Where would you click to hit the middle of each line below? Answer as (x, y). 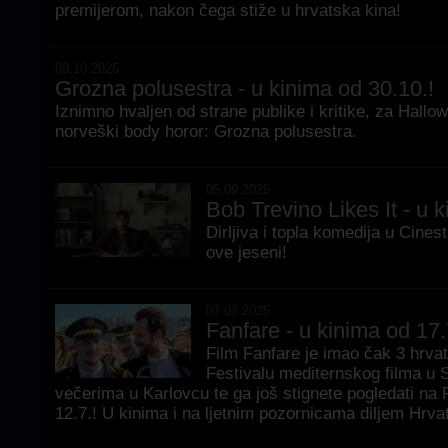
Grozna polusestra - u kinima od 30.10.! (244, 88)
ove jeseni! (246, 252)
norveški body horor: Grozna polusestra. (206, 131)
